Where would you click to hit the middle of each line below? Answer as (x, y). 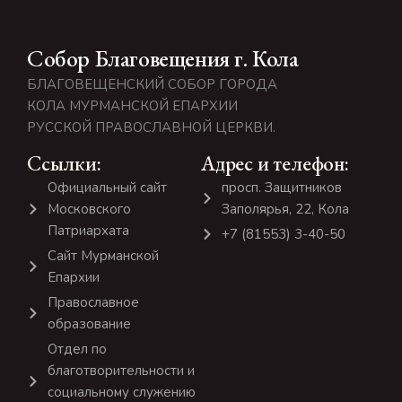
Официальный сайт (107, 187)
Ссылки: (64, 163)
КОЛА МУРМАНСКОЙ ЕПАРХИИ (132, 105)
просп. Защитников (281, 187)
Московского (89, 209)
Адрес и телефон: (275, 163)
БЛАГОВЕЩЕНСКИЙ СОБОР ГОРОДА (152, 84)
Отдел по (77, 349)
